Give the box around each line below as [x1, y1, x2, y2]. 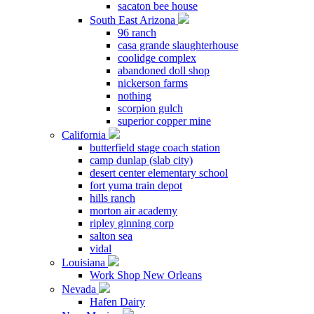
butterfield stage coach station [90, 142, 220, 153]
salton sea [90, 230, 132, 242]
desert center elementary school [90, 167, 228, 179]
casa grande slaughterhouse [118, 39, 238, 51]
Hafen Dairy [90, 296, 145, 308]
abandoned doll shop [118, 64, 210, 76]
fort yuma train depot [90, 179, 182, 191]
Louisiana [62, 257, 108, 268]
